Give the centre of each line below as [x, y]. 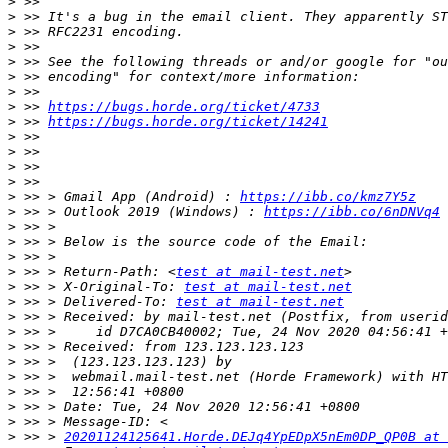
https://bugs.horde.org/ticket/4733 [184, 107]
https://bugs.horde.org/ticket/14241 [188, 122]
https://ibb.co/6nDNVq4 [352, 212]
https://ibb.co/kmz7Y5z [328, 197]
